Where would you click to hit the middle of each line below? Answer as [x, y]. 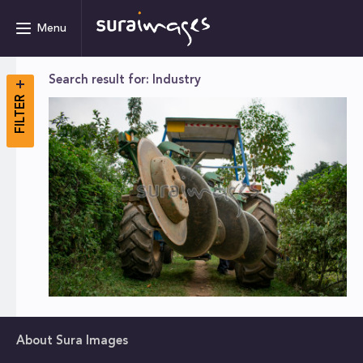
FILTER [21, 114]
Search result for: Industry [125, 81]
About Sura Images [72, 342]
